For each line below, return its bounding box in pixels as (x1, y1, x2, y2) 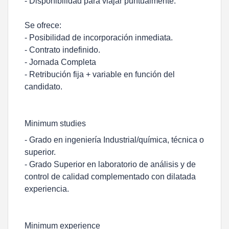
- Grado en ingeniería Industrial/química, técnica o (25, 135, 204, 144)
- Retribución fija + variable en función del (25, 70, 175, 79)
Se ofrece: (25, 21, 61, 30)
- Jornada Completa (25, 58, 96, 66)
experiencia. (25, 185, 69, 193)
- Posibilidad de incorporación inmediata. (25, 33, 173, 42)
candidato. (25, 82, 62, 91)
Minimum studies (25, 119, 86, 128)
